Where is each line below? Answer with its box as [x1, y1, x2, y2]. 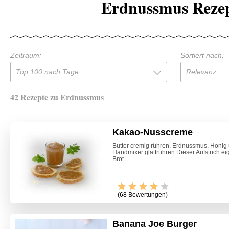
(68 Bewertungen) [118, 191, 168, 199]
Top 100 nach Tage [16, 67, 79, 76]
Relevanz [186, 67, 216, 76]
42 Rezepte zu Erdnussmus [10, 90, 104, 103]
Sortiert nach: [180, 51, 224, 59]
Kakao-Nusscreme [112, 127, 193, 138]
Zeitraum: [10, 51, 41, 59]
